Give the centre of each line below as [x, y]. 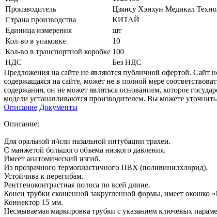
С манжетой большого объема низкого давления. [85, 150]
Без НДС [127, 62]
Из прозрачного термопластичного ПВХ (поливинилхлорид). [106, 167]
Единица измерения [39, 30]
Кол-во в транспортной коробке [58, 51]
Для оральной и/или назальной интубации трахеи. [87, 141]
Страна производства [41, 19]
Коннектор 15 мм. [33, 202]
